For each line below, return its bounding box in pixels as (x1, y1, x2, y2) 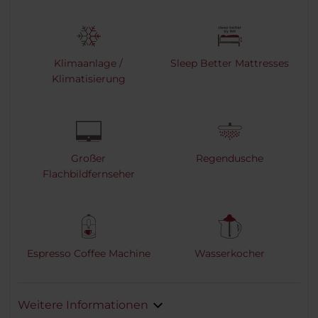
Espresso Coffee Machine (26, 247, 150, 261)
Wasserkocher (194, 247, 265, 261)
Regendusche (196, 152, 263, 165)
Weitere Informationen (18, 298, 148, 312)
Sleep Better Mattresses (170, 57, 289, 70)
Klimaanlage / (54, 57, 123, 70)
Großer (71, 152, 106, 165)
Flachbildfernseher (42, 168, 135, 181)
